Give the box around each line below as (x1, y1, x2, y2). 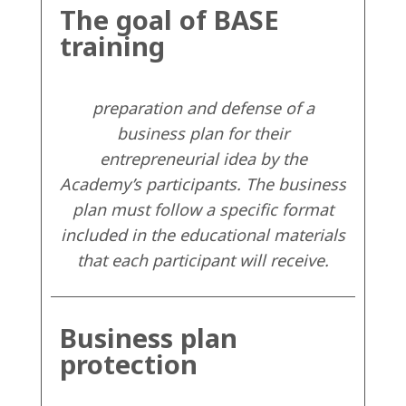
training (60, 28, 165, 64)
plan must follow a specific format (72, 198, 333, 221)
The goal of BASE (60, 2, 279, 38)
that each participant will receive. (77, 249, 329, 272)
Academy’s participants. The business (60, 173, 346, 196)
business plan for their (117, 122, 289, 145)
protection (60, 346, 198, 382)
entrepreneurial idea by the (99, 148, 307, 170)
